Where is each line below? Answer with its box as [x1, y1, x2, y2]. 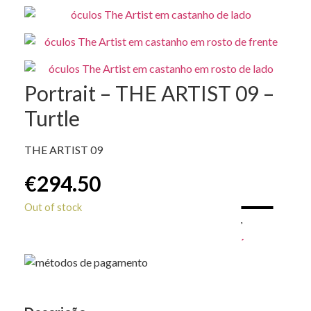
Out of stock [24, 200, 82, 213]
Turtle [24, 105, 80, 131]
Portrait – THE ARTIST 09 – [24, 80, 274, 106]
